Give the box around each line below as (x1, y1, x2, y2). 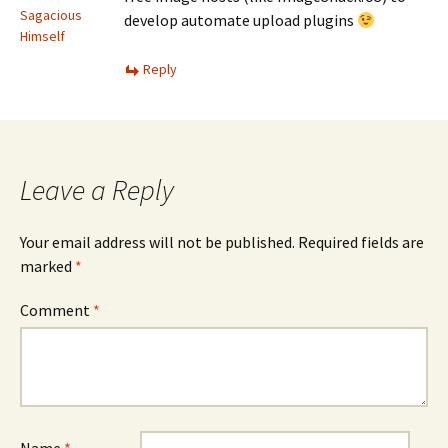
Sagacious (20, 6, 82, 24)
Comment (20, 300, 93, 320)
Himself (20, 27, 65, 45)
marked (20, 256, 75, 276)
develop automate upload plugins (124, 10, 357, 30)
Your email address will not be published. (20, 232, 295, 252)
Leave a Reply (20, 172, 174, 208)
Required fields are (298, 232, 424, 252)
